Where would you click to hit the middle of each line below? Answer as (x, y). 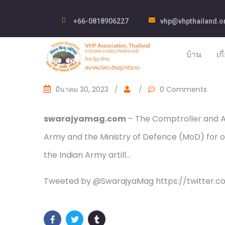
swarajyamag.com (85, 119)
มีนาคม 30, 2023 (82, 89)
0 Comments (183, 89)
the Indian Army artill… (87, 155)
